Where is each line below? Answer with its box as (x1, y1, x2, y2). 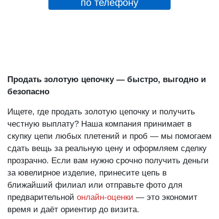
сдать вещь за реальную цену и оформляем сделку (7, 143, 207, 153)
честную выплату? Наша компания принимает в (7, 119, 192, 129)
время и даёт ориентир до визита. (7, 204, 139, 214)
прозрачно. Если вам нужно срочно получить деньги (7, 155, 209, 165)
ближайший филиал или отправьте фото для (7, 180, 182, 190)
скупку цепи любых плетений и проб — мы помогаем (7, 131, 212, 141)
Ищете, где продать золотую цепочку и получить (7, 107, 195, 116)
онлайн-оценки (77, 192, 133, 202)
